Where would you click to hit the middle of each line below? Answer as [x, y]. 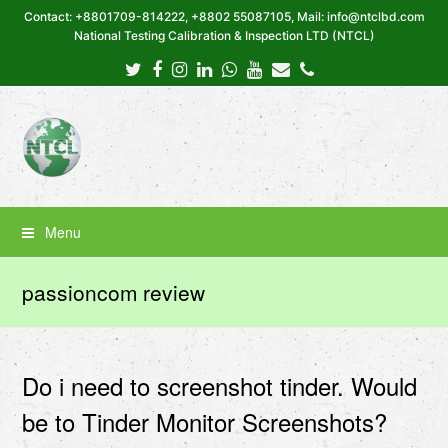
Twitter [167, 68]
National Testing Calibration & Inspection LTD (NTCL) [224, 35]
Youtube [294, 68]
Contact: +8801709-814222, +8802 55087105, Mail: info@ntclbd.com [224, 16]
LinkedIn [245, 68]
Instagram [226, 68]
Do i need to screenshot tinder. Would [220, 385]
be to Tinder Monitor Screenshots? [205, 421]
